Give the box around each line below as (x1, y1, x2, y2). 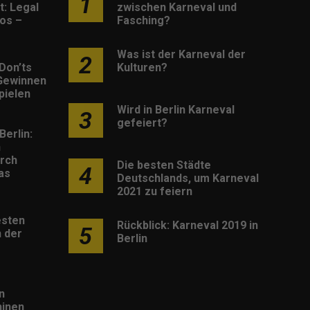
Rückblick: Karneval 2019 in (116, 218, 258, 232)
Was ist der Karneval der (116, 47, 246, 61)
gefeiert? (116, 116, 167, 129)
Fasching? (116, 13, 170, 27)
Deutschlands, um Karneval (116, 171, 259, 185)
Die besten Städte (116, 158, 211, 172)
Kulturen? (116, 60, 167, 74)
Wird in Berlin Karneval (116, 102, 235, 116)
